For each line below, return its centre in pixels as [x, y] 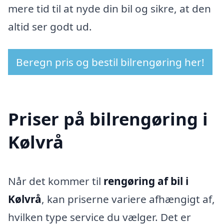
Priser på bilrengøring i [108, 119]
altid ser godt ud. [50, 26]
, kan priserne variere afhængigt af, [128, 199]
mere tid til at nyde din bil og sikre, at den [109, 8]
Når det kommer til [56, 181]
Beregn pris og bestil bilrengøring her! [110, 62]
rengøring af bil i [146, 181]
